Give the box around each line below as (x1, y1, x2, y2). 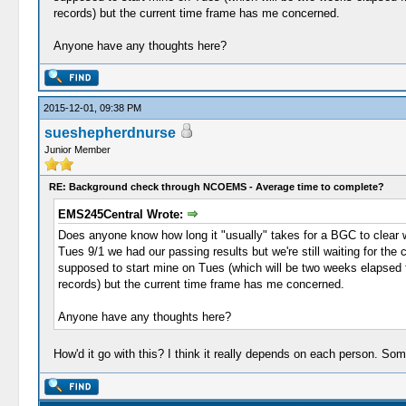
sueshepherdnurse (43, 124, 176, 140)
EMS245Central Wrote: (57, 207, 187, 221)
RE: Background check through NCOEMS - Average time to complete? (48, 180, 384, 192)
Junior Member (43, 143, 111, 155)
